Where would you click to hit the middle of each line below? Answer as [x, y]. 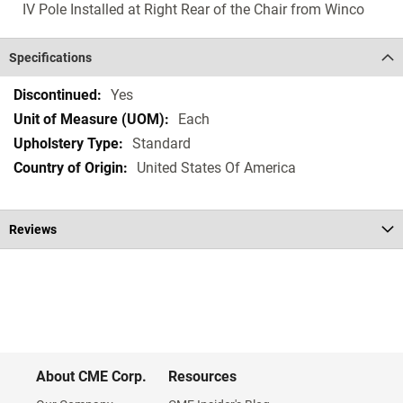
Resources [202, 376]
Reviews [33, 229]
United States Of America [216, 168]
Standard [161, 143]
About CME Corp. [91, 376]
